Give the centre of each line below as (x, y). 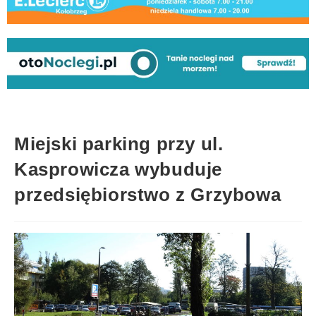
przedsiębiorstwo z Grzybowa (148, 194)
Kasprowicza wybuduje (119, 169)
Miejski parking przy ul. (119, 144)
